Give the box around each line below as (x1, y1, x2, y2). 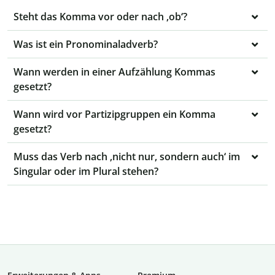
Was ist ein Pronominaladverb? (14, 37, 158, 52)
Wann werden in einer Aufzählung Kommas (14, 65, 215, 79)
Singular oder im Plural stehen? (14, 165, 158, 179)
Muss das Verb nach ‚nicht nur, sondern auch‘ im (14, 150, 240, 164)
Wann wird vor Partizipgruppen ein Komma (14, 107, 215, 122)
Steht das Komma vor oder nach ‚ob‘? (14, 10, 187, 24)
